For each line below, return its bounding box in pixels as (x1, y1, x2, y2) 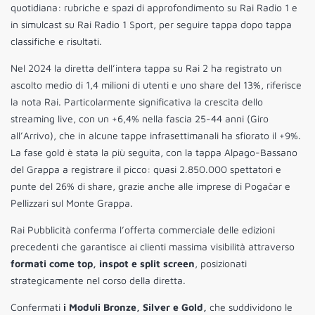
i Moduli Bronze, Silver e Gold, (63, 301, 207, 314)
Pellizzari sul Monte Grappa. (11, 197, 133, 210)
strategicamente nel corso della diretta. (11, 274, 186, 287)
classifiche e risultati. (11, 35, 102, 48)
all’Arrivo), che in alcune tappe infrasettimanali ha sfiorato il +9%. (11, 129, 301, 142)
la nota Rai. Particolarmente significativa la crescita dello (11, 96, 263, 108)
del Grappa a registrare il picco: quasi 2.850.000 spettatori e (11, 163, 281, 176)
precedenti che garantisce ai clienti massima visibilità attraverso (11, 240, 295, 253)
